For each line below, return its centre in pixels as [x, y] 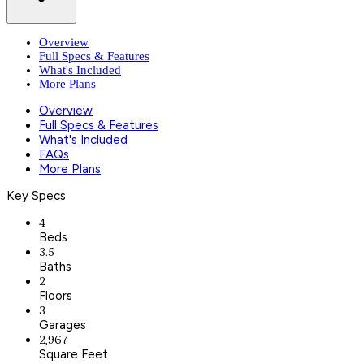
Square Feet [74, 354]
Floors [56, 295]
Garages [63, 325]
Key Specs [36, 195]
